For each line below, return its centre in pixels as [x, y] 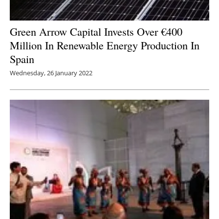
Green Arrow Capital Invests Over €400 [96, 31]
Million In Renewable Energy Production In [105, 45]
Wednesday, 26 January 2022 [51, 73]
